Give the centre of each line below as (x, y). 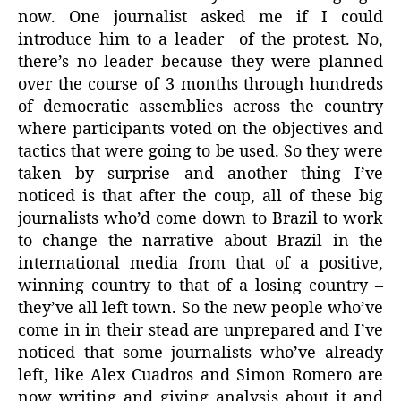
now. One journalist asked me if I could (200, 18)
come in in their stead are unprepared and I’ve (200, 331)
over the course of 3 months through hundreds (200, 85)
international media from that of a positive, (200, 264)
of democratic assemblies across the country (200, 107)
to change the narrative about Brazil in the (200, 242)
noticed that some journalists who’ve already (200, 354)
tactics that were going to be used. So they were (200, 152)
